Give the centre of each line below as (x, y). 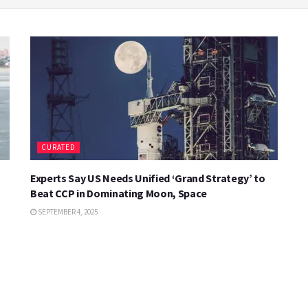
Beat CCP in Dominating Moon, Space (119, 193)
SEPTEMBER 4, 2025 (67, 212)
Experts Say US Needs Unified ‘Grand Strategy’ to (148, 178)
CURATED (58, 147)
